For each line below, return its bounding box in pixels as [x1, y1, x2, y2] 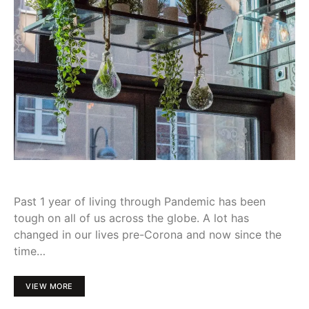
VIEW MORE [26, 281, 73, 292]
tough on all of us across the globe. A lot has [14, 211, 249, 226]
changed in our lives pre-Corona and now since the [14, 228, 281, 242]
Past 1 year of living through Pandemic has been [14, 195, 266, 209]
